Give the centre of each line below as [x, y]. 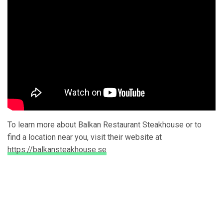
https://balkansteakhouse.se [57, 149]
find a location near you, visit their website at [85, 137]
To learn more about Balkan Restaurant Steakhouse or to [105, 124]
